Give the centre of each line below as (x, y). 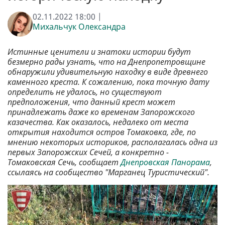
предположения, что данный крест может (91, 102)
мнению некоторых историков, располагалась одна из (113, 142)
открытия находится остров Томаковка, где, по (102, 132)
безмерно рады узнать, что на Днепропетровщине (106, 62)
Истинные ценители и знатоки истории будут (99, 52)
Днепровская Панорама (165, 162)
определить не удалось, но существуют (85, 92)
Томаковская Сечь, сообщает (64, 162)
